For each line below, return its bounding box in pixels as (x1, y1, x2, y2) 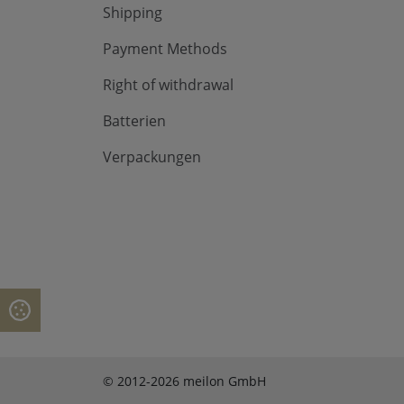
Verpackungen (103, 147, 201, 167)
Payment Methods (103, 39, 227, 59)
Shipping (103, 3, 162, 23)
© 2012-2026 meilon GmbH (103, 372, 266, 390)
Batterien (103, 111, 166, 131)
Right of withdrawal (103, 75, 234, 95)
